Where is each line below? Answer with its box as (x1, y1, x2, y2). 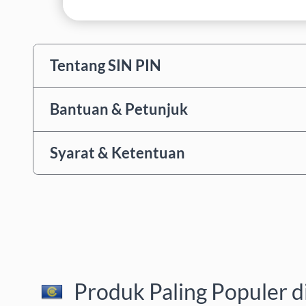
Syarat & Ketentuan (50, 143, 185, 162)
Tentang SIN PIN (50, 56, 161, 75)
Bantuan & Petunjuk (50, 100, 188, 119)
